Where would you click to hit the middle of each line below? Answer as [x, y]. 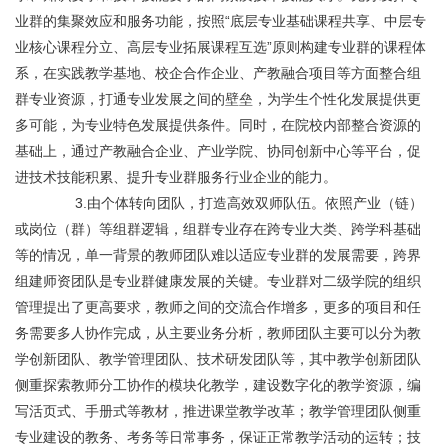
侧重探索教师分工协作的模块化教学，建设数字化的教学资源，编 [218, 385]
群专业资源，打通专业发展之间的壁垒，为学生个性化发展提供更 [218, 99]
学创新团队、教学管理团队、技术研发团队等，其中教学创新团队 [218, 359]
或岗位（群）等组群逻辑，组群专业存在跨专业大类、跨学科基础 [218, 229]
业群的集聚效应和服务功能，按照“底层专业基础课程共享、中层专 [220, 21]
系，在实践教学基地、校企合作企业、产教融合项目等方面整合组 [218, 73]
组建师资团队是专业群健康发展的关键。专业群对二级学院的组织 [218, 281]
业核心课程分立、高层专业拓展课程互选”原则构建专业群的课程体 [220, 47]
